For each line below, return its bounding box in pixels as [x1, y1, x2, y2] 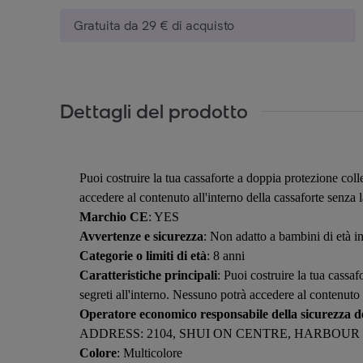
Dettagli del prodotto [60, 99, 248, 123]
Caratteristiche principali [79, 268, 217, 282]
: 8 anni [207, 249, 245, 263]
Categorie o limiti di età [79, 249, 207, 263]
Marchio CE [79, 210, 148, 224]
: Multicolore [117, 346, 182, 360]
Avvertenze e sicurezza [79, 229, 203, 243]
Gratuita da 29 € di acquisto [74, 17, 234, 34]
